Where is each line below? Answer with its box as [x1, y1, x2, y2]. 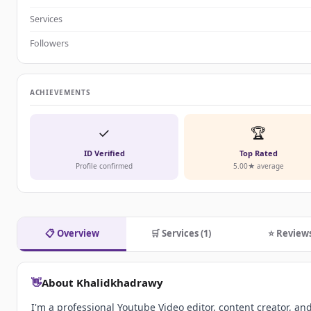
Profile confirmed [76, 161, 133, 171]
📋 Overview [44, 227, 99, 240]
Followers [30, 37, 69, 50]
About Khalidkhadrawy [42, 276, 163, 290]
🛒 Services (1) [151, 227, 212, 240]
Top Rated [239, 148, 278, 159]
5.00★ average [233, 161, 284, 171]
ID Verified [83, 148, 125, 159]
